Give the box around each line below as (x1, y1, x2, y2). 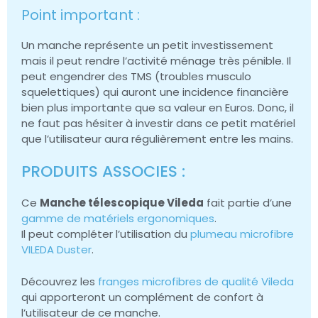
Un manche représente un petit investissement (21, 37, 273, 53)
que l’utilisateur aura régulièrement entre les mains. (21, 131, 293, 146)
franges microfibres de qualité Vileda (98, 273, 294, 289)
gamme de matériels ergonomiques (21, 211, 214, 226)
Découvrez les (21, 273, 98, 289)
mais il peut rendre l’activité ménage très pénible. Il (21, 53, 291, 68)
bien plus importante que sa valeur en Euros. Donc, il (21, 99, 294, 115)
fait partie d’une (204, 195, 292, 211)
